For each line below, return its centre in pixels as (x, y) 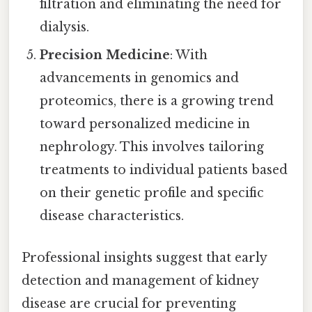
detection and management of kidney (140, 280)
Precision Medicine (105, 55)
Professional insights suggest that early (144, 257)
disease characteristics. (112, 216)
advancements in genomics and (140, 78)
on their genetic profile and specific (152, 193)
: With (189, 55)
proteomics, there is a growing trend (157, 101)
